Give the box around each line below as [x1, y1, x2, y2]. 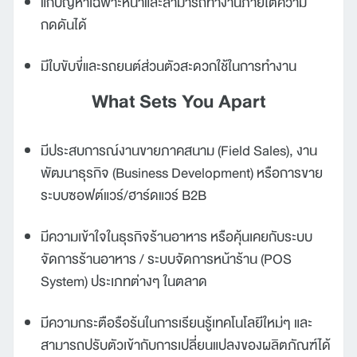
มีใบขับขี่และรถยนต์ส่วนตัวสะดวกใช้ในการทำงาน [41, 55, 296, 76]
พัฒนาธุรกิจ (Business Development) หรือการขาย [41, 162, 323, 183]
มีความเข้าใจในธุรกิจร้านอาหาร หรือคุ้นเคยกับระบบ [41, 226, 312, 247]
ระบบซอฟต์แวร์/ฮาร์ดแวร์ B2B [41, 184, 206, 206]
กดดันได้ [41, 14, 87, 35]
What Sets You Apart [92, 87, 265, 115]
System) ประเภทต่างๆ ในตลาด [41, 270, 207, 292]
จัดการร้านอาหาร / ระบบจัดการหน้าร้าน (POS [41, 248, 292, 269]
